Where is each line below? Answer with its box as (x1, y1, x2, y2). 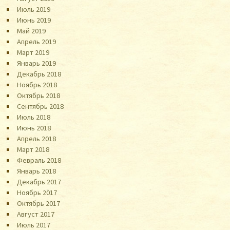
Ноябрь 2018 (17, 80, 57, 89)
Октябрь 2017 (17, 198, 61, 208)
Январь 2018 (17, 166, 56, 176)
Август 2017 (17, 209, 55, 219)
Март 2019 (17, 47, 50, 57)
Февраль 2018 (17, 155, 62, 165)
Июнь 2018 (17, 123, 51, 132)
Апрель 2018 (17, 133, 56, 143)
